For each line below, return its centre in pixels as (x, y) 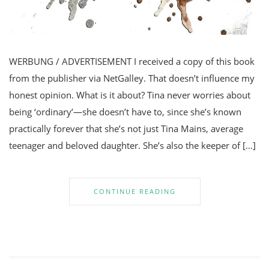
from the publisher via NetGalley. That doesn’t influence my (132, 78)
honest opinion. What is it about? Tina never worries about (130, 95)
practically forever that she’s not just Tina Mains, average (126, 128)
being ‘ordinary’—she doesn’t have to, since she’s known (125, 111)
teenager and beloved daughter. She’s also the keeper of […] (132, 145)
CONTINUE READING (134, 191)
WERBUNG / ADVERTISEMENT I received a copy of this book (132, 61)
